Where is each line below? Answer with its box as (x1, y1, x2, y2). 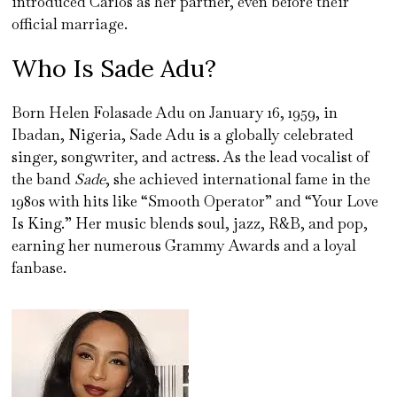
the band (12, 168, 75, 189)
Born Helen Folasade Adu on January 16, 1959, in (12, 102, 339, 122)
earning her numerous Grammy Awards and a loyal (12, 235, 357, 255)
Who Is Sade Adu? (12, 51, 217, 84)
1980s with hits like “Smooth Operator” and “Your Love (12, 191, 379, 211)
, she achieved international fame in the (105, 168, 371, 189)
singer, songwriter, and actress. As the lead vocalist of (12, 146, 370, 167)
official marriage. (12, 13, 128, 34)
